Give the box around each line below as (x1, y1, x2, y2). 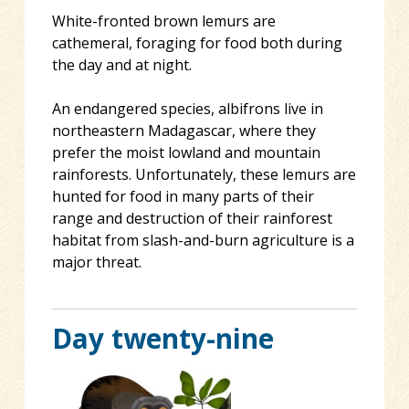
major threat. (51, 251, 142, 272)
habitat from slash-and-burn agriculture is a (51, 229, 354, 250)
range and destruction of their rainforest (51, 207, 332, 228)
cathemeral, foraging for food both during (51, 32, 342, 53)
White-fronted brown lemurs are (51, 10, 276, 31)
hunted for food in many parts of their (51, 185, 314, 206)
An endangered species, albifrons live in (51, 98, 323, 119)
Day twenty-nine (51, 320, 274, 358)
